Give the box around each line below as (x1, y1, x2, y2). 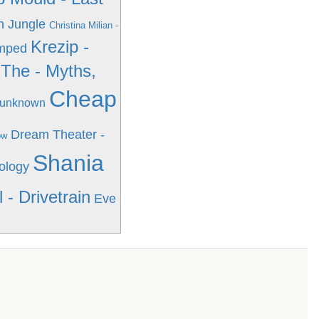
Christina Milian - (49, 20, 118, 31)
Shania (33, 150, 104, 176)
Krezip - (30, 37, 89, 56)
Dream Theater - (11, 127, 105, 142)
